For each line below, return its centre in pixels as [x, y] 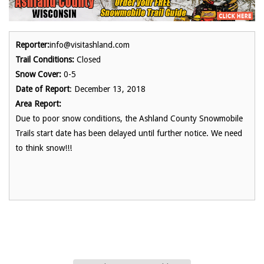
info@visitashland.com [90, 44]
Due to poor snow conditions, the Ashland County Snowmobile [129, 118]
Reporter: [32, 44]
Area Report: [38, 103]
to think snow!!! [44, 148]
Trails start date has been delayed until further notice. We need [129, 133]
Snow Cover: [38, 74]
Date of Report [42, 89]
